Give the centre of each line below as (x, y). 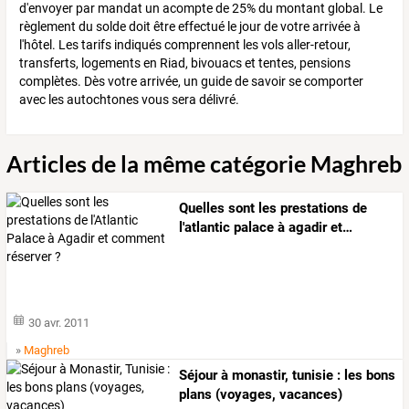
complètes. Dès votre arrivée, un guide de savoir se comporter (191, 82)
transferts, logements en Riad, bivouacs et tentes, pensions (185, 63)
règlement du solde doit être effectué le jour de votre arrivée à (190, 27)
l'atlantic (205, 228)
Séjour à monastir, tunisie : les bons (288, 376)
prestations (313, 209)
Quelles (202, 209)
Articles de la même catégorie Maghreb (204, 164)
